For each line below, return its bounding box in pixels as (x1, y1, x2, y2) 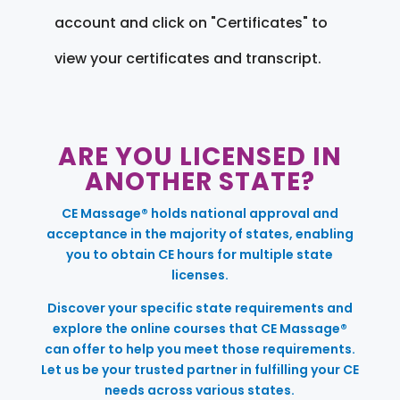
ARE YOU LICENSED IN (57, 138, 342, 174)
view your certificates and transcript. (54, 47, 321, 69)
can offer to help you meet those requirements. (44, 339, 355, 358)
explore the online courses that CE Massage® (52, 319, 347, 337)
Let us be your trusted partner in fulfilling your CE (40, 360, 359, 379)
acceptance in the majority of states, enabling (46, 224, 354, 243)
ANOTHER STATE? (84, 163, 315, 199)
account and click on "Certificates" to (54, 12, 328, 33)
